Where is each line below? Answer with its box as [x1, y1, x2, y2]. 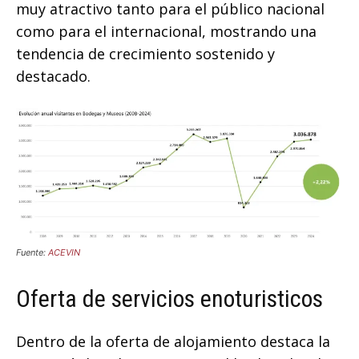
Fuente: [16, 247, 48, 259]
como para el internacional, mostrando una [16, 22, 317, 42]
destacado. [16, 67, 91, 87]
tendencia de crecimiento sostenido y [16, 44, 275, 64]
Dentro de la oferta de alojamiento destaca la [16, 332, 330, 352]
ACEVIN [48, 247, 80, 259]
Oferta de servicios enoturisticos [16, 284, 323, 313]
